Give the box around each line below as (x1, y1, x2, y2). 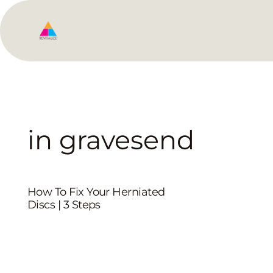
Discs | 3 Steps (27, 198, 101, 211)
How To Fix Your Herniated (27, 185, 165, 199)
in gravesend (27, 124, 194, 156)
